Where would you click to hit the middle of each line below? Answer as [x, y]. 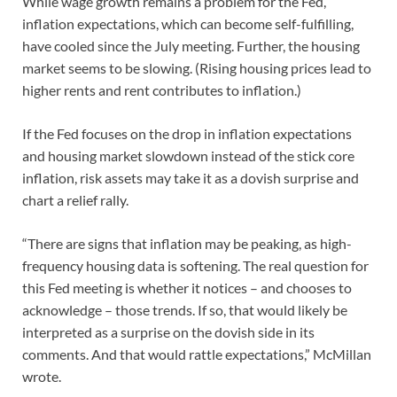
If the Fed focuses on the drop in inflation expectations [187, 134]
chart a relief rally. [75, 200]
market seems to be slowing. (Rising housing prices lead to [197, 68]
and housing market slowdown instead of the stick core [188, 156]
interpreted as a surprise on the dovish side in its [168, 332]
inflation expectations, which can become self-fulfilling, [188, 24]
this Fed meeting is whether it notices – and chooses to [187, 288]
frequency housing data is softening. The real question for [195, 266]
